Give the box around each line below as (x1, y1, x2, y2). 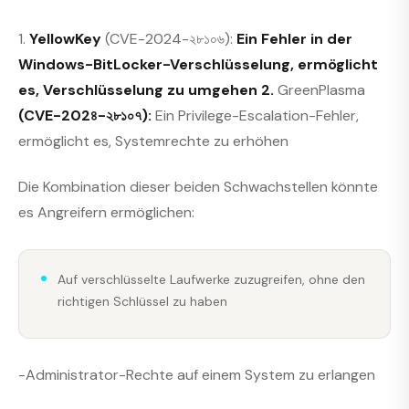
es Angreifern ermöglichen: (18, 203, 194, 223)
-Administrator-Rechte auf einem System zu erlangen (18, 364, 375, 384)
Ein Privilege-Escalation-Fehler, (152, 105, 359, 125)
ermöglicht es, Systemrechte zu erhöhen (18, 131, 288, 151)
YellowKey (29, 28, 101, 48)
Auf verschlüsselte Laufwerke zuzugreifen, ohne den (58, 270, 365, 288)
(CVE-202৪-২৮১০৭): (18, 105, 152, 125)
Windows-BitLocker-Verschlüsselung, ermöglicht (18, 54, 378, 74)
